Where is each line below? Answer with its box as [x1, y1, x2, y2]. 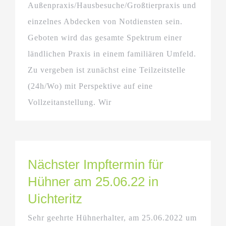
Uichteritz [28, 191, 82, 206]
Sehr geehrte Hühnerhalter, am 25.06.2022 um [28, 213, 197, 222]
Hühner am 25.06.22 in [28, 174, 158, 189]
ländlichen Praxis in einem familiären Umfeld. [28, 49, 196, 58]
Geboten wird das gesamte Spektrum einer [28, 33, 182, 42]
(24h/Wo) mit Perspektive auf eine [28, 81, 153, 90]
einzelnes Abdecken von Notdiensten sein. [28, 17, 183, 26]
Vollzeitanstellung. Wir [28, 97, 111, 106]
